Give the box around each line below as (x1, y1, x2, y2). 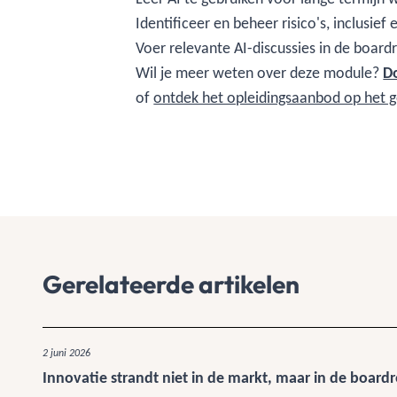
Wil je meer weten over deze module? (136, 63, 384, 82)
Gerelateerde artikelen (43, 269, 300, 300)
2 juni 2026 (43, 348, 90, 359)
